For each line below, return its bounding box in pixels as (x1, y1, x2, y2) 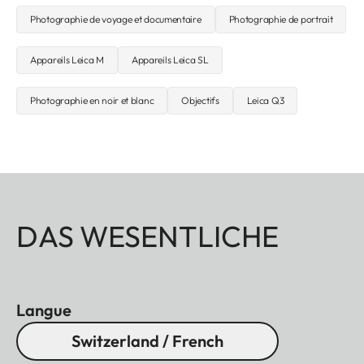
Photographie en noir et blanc (30, 94, 154, 107)
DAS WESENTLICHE (16, 218, 279, 255)
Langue (16, 300, 71, 321)
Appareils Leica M (30, 54, 104, 67)
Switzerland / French (71, 331, 223, 352)
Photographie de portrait (228, 13, 333, 26)
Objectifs (181, 94, 219, 107)
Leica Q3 (246, 94, 284, 107)
